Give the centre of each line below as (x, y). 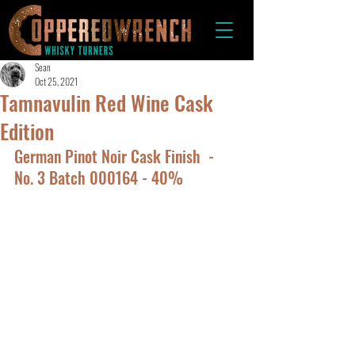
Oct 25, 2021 (56, 81)
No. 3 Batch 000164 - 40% (99, 177)
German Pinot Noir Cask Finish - (118, 156)
